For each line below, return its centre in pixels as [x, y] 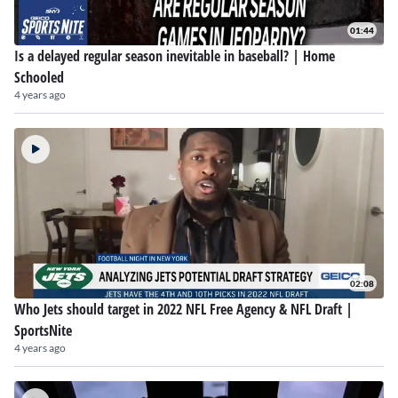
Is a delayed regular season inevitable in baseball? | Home [175, 56]
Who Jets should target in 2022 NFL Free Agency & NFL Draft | [183, 309]
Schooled [39, 77]
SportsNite [43, 330]
